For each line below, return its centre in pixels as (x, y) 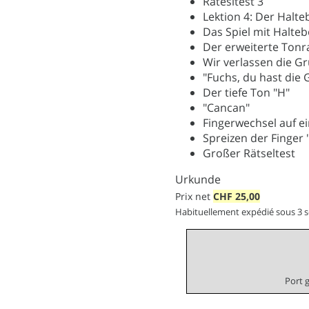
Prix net (194, 196)
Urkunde (198, 179)
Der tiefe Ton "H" (246, 92)
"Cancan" (226, 107)
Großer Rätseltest (249, 153)
